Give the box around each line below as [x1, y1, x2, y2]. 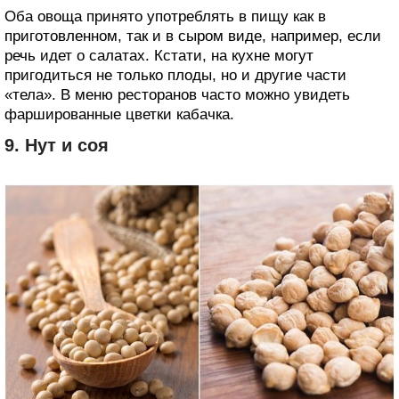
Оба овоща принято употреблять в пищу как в [4, 7, 326, 25]
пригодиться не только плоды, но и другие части [4, 66, 346, 84]
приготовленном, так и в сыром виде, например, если [4, 27, 381, 45]
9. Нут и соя [4, 134, 109, 155]
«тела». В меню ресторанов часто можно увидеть [4, 85, 350, 103]
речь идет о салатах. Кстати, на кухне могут [4, 46, 313, 64]
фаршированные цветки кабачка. [4, 105, 234, 123]
